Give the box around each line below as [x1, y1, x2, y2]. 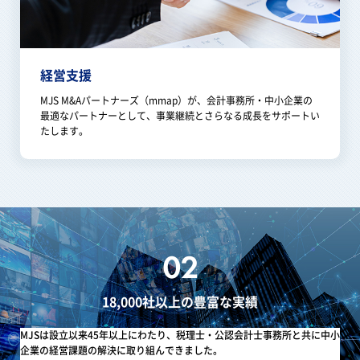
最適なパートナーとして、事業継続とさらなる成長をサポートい [40, 108, 320, 124]
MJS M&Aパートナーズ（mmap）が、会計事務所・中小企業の [40, 93, 313, 108]
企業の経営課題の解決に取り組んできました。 [20, 343, 223, 358]
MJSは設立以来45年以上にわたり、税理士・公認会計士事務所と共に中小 [20, 328, 340, 343]
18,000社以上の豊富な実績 [102, 292, 258, 312]
